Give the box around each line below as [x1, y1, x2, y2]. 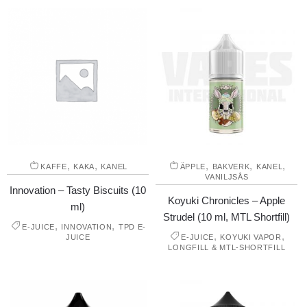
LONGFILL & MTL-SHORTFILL [168, 243, 286, 252]
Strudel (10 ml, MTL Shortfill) [163, 211, 291, 223]
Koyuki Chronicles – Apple [168, 195, 286, 207]
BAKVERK [212, 162, 250, 171]
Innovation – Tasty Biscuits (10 [10, 184, 147, 197]
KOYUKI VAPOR [220, 233, 282, 242]
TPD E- [118, 223, 147, 232]
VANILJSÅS [205, 173, 249, 182]
